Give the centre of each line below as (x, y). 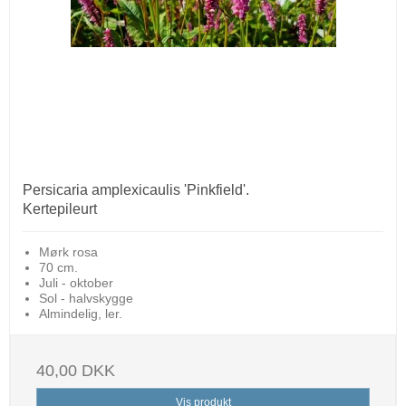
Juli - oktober (76, 282)
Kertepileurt (60, 208)
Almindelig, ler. (80, 313)
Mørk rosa (68, 251)
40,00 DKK (76, 370)
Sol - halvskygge (86, 298)
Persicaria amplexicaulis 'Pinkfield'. (136, 189)
